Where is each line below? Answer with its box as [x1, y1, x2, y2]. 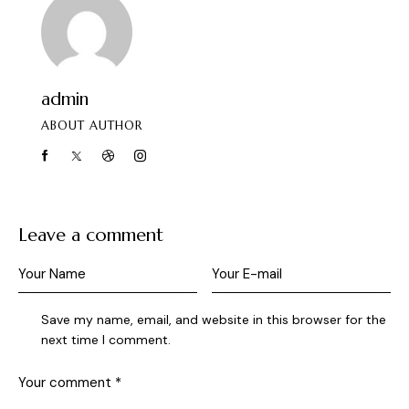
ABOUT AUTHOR [41, 118, 142, 134]
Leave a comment [18, 223, 163, 246]
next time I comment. [41, 330, 172, 348]
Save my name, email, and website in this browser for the [41, 310, 387, 328]
